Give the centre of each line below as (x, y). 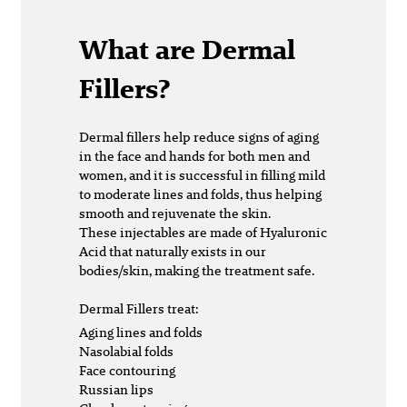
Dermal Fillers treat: (140, 308)
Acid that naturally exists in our (173, 251)
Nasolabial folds (128, 351)
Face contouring (127, 370)
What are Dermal (187, 50)
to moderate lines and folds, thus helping (200, 194)
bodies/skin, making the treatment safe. (197, 270)
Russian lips (116, 389)
